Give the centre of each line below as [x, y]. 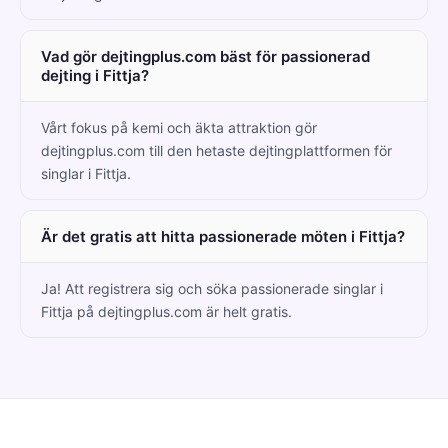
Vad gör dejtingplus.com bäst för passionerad [205, 56]
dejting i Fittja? [95, 75]
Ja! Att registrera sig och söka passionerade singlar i [212, 288]
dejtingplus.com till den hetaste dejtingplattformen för [216, 150]
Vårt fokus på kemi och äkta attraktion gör [179, 127]
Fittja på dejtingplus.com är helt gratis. [166, 311]
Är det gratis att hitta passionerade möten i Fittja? [223, 236]
